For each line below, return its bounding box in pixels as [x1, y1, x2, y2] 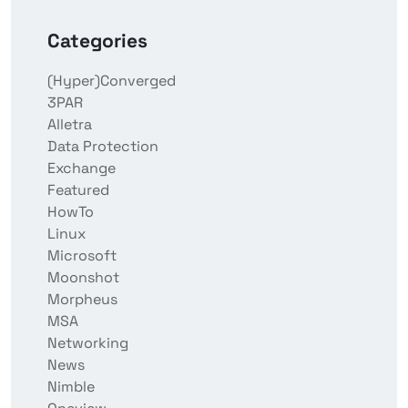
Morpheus [47, 290, 117, 310]
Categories [47, 28, 148, 54]
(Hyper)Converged [47, 71, 176, 91]
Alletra [47, 115, 92, 135]
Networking [47, 333, 128, 353]
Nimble [47, 377, 95, 397]
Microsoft [47, 246, 117, 266]
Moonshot [47, 268, 119, 288]
